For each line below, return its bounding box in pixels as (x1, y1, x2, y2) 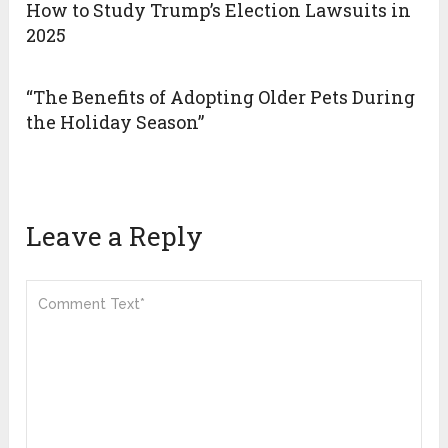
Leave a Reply (26, 219, 204, 254)
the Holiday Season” (26, 110, 205, 135)
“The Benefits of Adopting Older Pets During (26, 85, 416, 110)
